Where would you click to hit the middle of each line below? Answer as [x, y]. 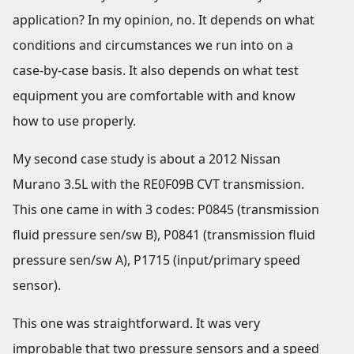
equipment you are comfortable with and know [154, 96]
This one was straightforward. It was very [136, 323]
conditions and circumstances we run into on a [153, 45]
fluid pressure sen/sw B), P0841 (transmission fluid [164, 235]
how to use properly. [74, 121]
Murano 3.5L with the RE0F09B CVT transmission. [158, 184]
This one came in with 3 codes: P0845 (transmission [166, 209]
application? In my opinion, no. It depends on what [164, 20]
